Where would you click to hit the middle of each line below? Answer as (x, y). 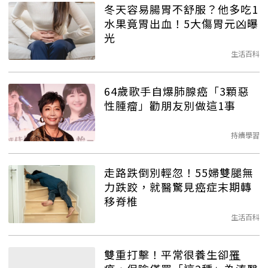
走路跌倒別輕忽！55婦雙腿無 (179, 173)
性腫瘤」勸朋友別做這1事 (170, 105)
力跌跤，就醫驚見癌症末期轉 (178, 187)
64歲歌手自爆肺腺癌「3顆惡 (176, 91)
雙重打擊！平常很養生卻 (167, 254)
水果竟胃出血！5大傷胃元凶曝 (181, 23)
